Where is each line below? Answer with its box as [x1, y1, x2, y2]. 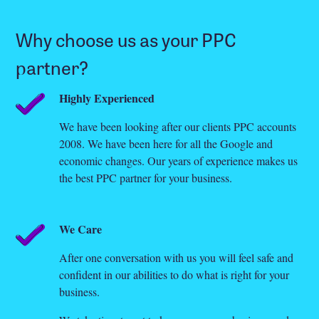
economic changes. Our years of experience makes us [58, 152, 298, 168]
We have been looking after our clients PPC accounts [58, 118, 296, 134]
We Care [58, 220, 102, 237]
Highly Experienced [58, 89, 155, 106]
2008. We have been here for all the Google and [58, 135, 273, 151]
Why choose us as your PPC [16, 24, 237, 53]
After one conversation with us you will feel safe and [58, 249, 293, 265]
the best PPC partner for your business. [58, 169, 232, 185]
